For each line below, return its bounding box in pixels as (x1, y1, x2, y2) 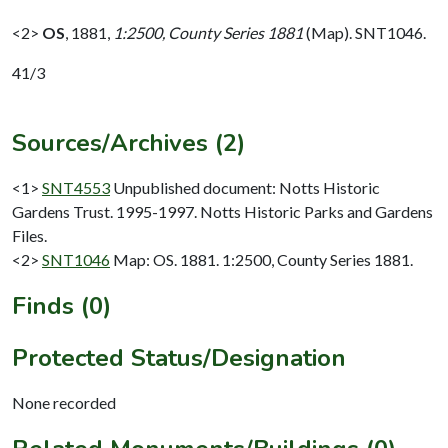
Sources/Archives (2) (12, 126, 245, 159)
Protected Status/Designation (12, 341, 346, 374)
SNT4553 (42, 177, 110, 197)
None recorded (12, 392, 116, 412)
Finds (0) (12, 289, 111, 322)
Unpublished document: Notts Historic (113, 177, 380, 197)
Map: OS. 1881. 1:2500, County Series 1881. (113, 249, 413, 269)
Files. (12, 225, 47, 245)
